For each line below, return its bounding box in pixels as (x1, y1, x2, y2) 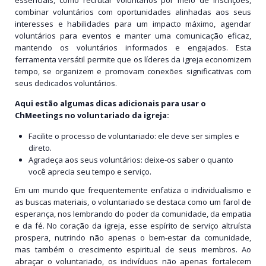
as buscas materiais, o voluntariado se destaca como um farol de (15, 197, 251, 208)
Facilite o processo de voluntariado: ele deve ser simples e (28, 130, 240, 141)
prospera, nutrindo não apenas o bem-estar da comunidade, (15, 232, 251, 243)
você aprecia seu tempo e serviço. (28, 166, 152, 177)
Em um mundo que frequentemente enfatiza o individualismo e (15, 185, 251, 196)
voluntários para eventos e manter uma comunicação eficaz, (15, 30, 251, 41)
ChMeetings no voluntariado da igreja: (15, 110, 169, 121)
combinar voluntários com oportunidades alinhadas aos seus (15, 6, 251, 17)
